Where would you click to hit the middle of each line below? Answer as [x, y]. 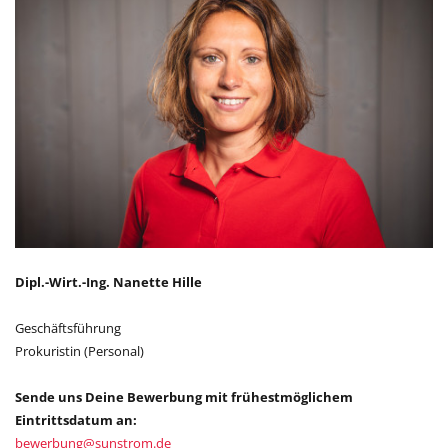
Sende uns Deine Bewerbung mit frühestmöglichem [184, 396]
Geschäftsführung [68, 327]
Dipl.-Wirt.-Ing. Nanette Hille [108, 281]
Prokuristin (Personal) [79, 350]
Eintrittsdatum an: [76, 419]
